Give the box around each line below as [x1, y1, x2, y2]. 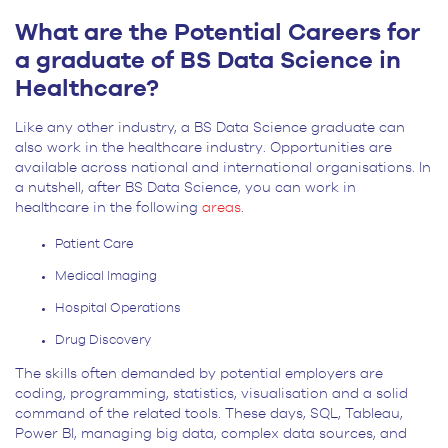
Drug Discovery [55, 333, 151, 347]
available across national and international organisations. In [15, 160, 431, 175]
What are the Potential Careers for [15, 20, 420, 45]
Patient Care [55, 237, 134, 251]
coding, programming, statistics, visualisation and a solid [15, 386, 408, 401]
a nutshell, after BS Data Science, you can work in [15, 180, 356, 195]
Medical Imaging [55, 269, 160, 283]
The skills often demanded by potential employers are [15, 366, 383, 381]
